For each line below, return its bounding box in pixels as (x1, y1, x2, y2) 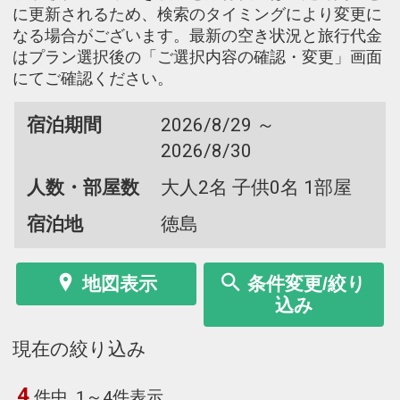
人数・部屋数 (26, 176, 139, 198)
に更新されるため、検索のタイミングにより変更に (12, 4, 382, 23)
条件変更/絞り (247, 272, 366, 294)
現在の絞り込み (12, 338, 146, 361)
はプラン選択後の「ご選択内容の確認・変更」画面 (12, 47, 382, 66)
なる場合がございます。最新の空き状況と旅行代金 (12, 26, 382, 45)
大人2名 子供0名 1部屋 (160, 176, 352, 198)
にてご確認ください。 (12, 69, 173, 87)
